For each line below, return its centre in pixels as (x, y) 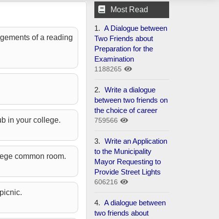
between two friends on (131, 100)
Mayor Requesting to (128, 161)
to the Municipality (123, 151)
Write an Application (136, 141)
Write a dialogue (130, 89)
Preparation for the (124, 48)
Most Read (130, 9)
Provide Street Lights (128, 172)
